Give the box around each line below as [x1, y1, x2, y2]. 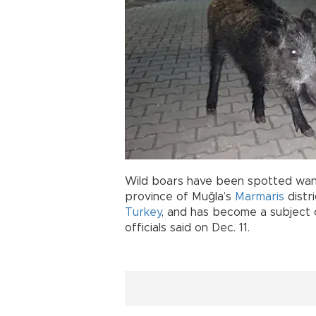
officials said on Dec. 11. [125, 222, 250, 233]
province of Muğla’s [125, 191, 235, 202]
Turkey [125, 207, 162, 218]
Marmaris [235, 191, 284, 202]
